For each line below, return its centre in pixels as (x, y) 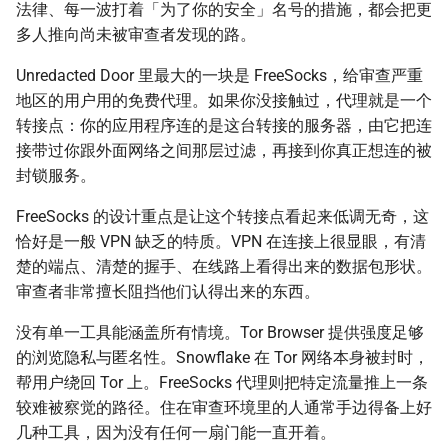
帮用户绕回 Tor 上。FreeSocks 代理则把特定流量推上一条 (222, 383)
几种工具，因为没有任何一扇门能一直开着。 (176, 433)
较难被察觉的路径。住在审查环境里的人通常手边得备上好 (224, 408)
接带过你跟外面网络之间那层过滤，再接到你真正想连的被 (224, 151)
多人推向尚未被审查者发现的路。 (136, 35)
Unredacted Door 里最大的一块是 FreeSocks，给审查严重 (219, 76)
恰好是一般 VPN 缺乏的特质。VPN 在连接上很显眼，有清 (221, 242)
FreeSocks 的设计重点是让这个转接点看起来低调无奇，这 (222, 217)
